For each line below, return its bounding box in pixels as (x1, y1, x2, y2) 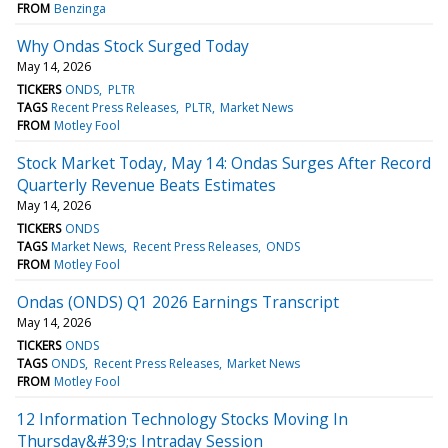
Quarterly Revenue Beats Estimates (17, 173, 276, 196)
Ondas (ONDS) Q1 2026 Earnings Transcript (17, 290, 339, 313)
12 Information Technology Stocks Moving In (17, 407, 348, 430)
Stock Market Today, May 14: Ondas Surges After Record (17, 151, 431, 174)
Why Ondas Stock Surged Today (17, 34, 249, 57)
